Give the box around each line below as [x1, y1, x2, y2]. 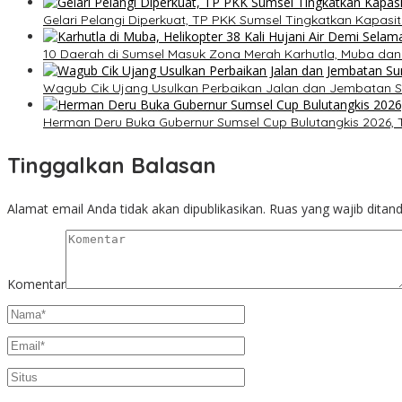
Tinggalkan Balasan [7, 152, 216, 179]
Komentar [7, 275, 66, 293]
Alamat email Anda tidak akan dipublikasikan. [7, 200, 266, 218]
